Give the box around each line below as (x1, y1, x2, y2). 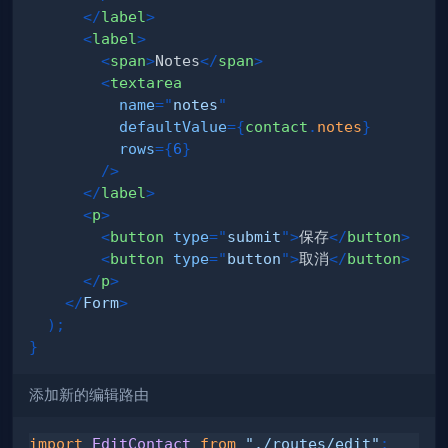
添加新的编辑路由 (29, 385, 150, 404)
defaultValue (119, 117, 228, 135)
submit (227, 227, 282, 245)
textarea (110, 73, 183, 91)
